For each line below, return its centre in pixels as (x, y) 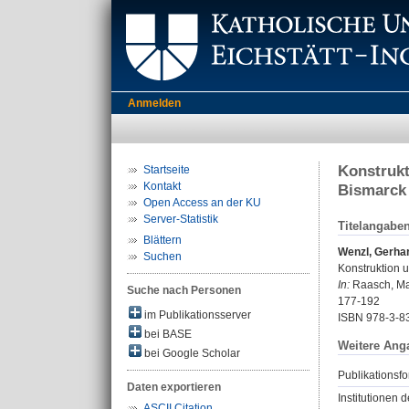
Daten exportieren (174, 387)
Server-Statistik (181, 219)
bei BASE (167, 334)
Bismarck (372, 190)
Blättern (163, 240)
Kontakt (162, 186)
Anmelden (154, 103)
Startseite (167, 170)
